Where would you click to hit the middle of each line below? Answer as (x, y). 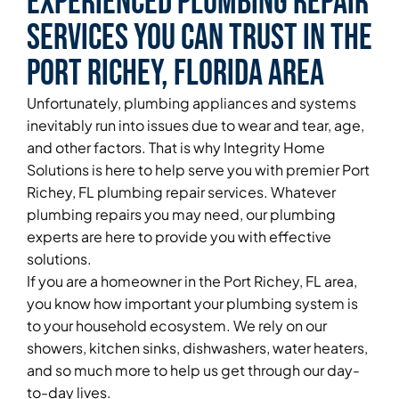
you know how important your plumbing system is (192, 304)
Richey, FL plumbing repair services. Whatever (181, 192)
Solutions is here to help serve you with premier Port (198, 170)
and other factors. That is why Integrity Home (176, 148)
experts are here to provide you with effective (179, 237)
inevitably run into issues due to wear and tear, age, (195, 126)
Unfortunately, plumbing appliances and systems (191, 103)
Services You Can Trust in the (199, 39)
